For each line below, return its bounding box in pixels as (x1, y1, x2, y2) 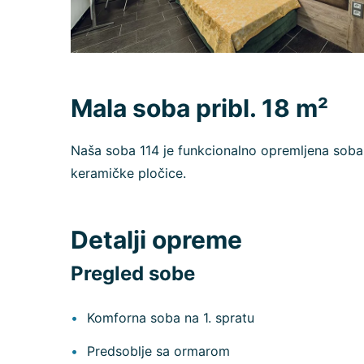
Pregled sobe (71, 262, 195, 286)
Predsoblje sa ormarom (87, 343, 230, 360)
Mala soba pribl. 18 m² (71, 93, 328, 123)
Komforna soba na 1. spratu (87, 310, 254, 327)
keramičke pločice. (71, 165, 186, 182)
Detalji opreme (71, 225, 242, 255)
